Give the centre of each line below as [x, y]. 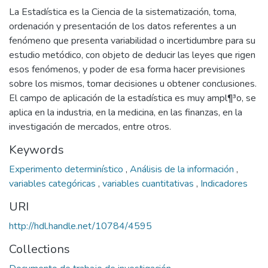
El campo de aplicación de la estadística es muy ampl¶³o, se [133, 98]
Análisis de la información [183, 169]
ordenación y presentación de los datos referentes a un [123, 26]
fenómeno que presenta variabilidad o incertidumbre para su [132, 41]
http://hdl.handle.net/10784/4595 [80, 226]
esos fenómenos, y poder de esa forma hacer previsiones [127, 69]
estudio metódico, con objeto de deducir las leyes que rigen [132, 55]
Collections [39, 249]
